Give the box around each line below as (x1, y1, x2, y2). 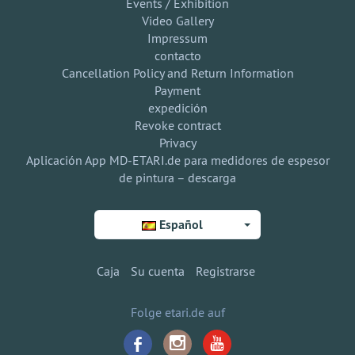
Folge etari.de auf (130, 304, 225, 320)
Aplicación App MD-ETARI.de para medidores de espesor (25, 152, 330, 168)
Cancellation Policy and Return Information (61, 65, 294, 81)
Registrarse (195, 263, 255, 279)
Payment (155, 82, 200, 98)
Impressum (147, 30, 208, 46)
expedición (147, 100, 208, 116)
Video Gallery (141, 13, 214, 29)
